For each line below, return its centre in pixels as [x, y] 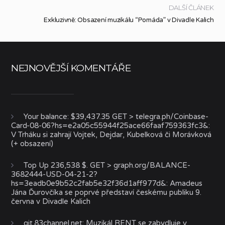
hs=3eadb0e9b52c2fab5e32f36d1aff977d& [89, 183]
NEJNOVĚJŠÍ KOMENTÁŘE [71, 68]
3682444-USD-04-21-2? [54, 174]
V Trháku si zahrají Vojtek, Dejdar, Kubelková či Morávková [111, 134]
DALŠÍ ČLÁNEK [191, 7]
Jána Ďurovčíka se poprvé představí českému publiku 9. [106, 192]
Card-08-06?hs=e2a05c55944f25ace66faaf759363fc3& [110, 125]
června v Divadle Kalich [51, 201]
